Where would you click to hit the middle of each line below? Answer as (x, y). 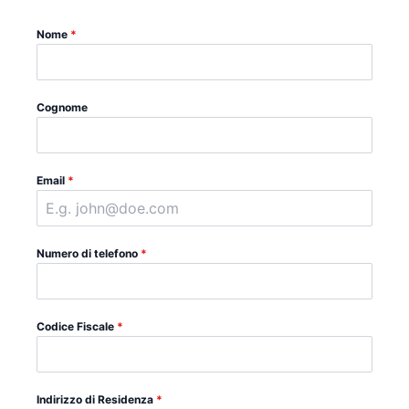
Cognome (62, 107)
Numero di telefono (89, 253)
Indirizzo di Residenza (96, 399)
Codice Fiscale (77, 326)
